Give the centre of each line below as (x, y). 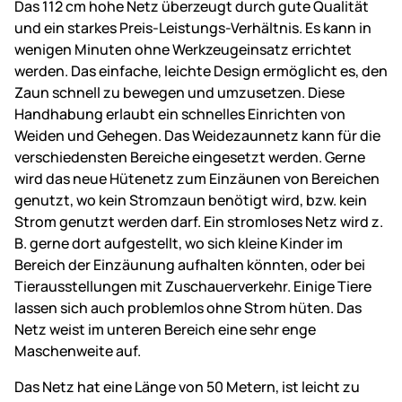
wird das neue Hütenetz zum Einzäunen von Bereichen (197, 178)
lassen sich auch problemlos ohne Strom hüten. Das (188, 307)
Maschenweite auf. (78, 350)
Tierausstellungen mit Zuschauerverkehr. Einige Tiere (193, 286)
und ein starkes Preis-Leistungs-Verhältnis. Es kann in (193, 27)
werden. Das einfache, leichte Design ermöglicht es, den (201, 70)
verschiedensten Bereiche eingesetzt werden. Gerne (190, 157)
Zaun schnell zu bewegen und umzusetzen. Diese (179, 92)
